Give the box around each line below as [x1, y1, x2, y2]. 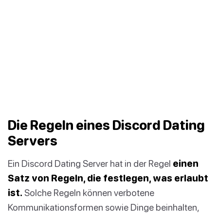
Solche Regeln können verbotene [22, 187, 154, 199]
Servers [8, 133, 57, 149]
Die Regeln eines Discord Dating [8, 117, 205, 133]
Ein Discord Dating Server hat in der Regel [8, 158, 173, 169]
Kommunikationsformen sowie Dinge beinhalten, [8, 201, 199, 213]
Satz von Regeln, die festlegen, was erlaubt [8, 172, 208, 184]
